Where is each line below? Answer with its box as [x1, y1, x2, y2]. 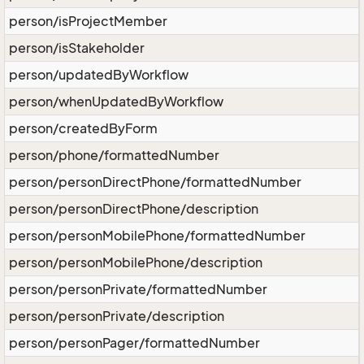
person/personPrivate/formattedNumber [9, 281, 267, 297]
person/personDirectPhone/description [9, 201, 258, 217]
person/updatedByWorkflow [9, 67, 188, 83]
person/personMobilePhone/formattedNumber [9, 227, 305, 244]
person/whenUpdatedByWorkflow [9, 93, 223, 110]
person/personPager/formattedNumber [9, 335, 260, 351]
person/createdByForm [9, 120, 158, 136]
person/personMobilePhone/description [9, 254, 262, 271]
